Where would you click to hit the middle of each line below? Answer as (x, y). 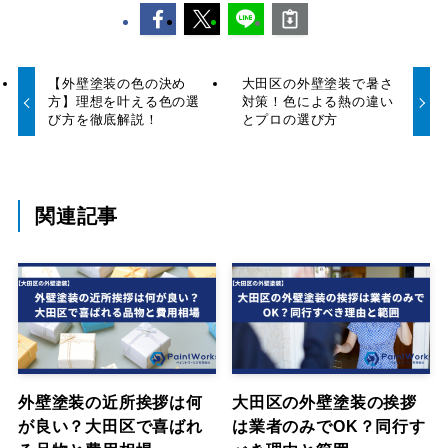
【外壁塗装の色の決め (117, 84)
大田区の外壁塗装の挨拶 (324, 402)
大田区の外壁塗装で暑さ (317, 84)
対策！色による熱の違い (317, 102)
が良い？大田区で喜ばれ (110, 426)
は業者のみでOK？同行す (329, 426)
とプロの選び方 (290, 120)
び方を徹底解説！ (103, 120)
